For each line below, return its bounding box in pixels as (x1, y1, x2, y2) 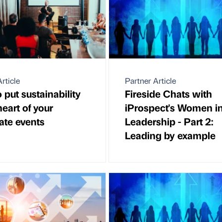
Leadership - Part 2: (125, 114, 213, 128)
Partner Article (125, 75, 176, 86)
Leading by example (125, 128, 216, 142)
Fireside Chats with (125, 87, 212, 101)
